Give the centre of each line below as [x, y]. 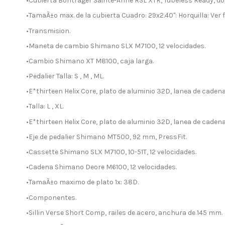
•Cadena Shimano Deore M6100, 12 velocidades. [101, 167]
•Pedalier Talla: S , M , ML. [65, 76]
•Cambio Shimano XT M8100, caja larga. [90, 61]
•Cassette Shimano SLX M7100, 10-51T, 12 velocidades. [111, 152]
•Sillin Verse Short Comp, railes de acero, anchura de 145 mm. [124, 212]
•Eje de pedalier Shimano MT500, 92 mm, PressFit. [106, 137]
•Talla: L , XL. [45, 106]
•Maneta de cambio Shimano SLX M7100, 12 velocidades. [116, 46]
